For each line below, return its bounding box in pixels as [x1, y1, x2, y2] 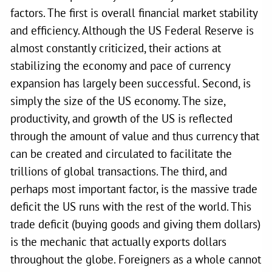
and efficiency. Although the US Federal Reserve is [10, 22, 254, 38]
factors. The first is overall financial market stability [10, 5, 258, 20]
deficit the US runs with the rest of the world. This [10, 199, 252, 214]
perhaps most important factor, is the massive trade [10, 181, 258, 196]
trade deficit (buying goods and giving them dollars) [10, 216, 261, 231]
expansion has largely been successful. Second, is [10, 75, 251, 90]
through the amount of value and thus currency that [10, 128, 260, 143]
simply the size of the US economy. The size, [10, 93, 226, 108]
